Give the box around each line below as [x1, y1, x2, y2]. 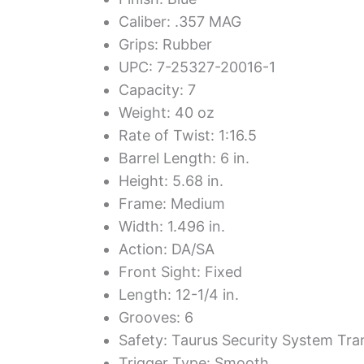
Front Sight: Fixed [119, 262, 242, 280]
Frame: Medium [119, 194, 225, 212]
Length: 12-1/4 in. [119, 285, 239, 303]
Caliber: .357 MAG [119, 12, 241, 30]
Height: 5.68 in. [119, 171, 223, 189]
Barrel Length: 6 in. [119, 149, 249, 167]
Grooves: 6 [119, 308, 193, 326]
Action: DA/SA [119, 240, 214, 258]
